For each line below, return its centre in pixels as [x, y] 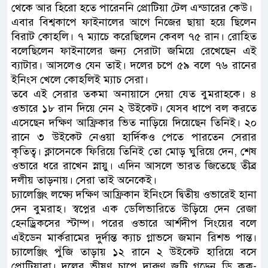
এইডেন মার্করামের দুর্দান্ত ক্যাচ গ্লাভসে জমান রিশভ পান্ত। [134, 237]
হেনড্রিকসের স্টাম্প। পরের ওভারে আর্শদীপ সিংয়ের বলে [134, 223]
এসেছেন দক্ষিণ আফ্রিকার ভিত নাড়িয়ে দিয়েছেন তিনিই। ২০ [134, 122]
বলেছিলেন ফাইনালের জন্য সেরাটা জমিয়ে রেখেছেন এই [134, 51]
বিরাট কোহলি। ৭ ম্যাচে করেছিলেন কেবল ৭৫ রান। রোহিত [134, 36]
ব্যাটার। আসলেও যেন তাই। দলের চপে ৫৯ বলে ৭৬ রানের [134, 65]
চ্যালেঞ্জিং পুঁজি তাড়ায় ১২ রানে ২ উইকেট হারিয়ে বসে [134, 252]
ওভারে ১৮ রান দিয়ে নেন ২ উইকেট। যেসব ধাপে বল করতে [134, 108]
